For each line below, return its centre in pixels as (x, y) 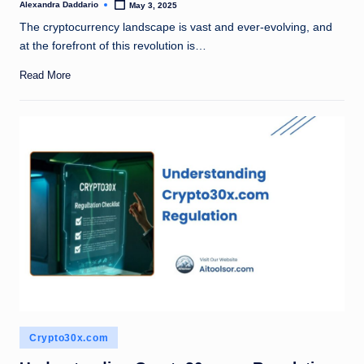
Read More (45, 75)
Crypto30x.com (69, 338)
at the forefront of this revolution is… (113, 46)
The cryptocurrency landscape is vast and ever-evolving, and (176, 28)
